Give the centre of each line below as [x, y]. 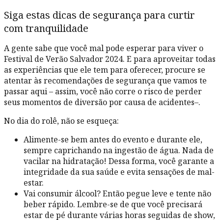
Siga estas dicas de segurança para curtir [99, 15]
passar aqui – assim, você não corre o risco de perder [103, 92]
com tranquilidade [47, 28]
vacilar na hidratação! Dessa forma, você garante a [119, 161]
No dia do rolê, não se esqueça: [62, 121]
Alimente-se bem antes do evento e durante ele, [113, 140]
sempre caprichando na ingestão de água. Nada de [119, 151]
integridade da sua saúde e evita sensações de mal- [119, 172]
